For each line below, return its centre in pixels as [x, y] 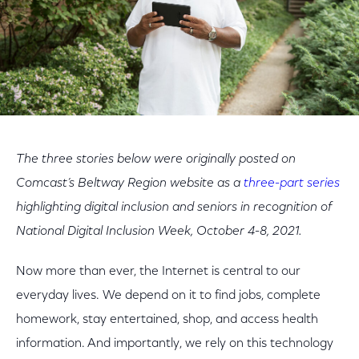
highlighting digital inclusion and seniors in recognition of [174, 208]
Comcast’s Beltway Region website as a [130, 184]
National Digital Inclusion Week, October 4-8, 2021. [159, 232]
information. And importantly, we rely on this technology [175, 344]
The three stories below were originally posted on [156, 159]
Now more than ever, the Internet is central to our [158, 272]
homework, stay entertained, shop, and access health [167, 320]
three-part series [292, 184]
